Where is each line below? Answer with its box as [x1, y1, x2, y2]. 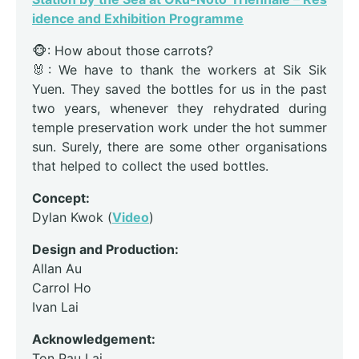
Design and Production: [32, 241, 179, 258]
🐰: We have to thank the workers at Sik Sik [32, 62, 327, 79]
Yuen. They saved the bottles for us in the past [32, 81, 327, 98]
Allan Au [32, 260, 82, 277]
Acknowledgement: [32, 331, 155, 348]
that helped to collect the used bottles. [32, 158, 268, 175]
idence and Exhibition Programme [32, 10, 244, 27]
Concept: [32, 190, 90, 207]
